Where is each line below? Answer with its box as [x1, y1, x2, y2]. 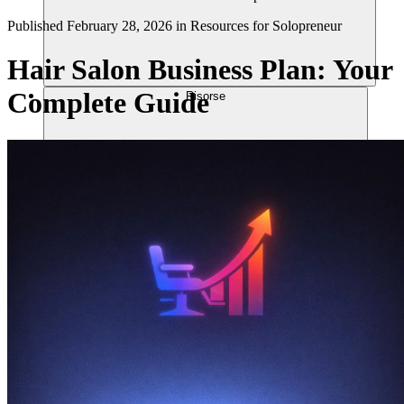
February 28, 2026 [67, 18, 172, 33]
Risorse [186, 88, 225, 103]
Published [7, 18, 63, 33]
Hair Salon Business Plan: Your [7, 53, 392, 87]
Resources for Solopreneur [190, 18, 342, 33]
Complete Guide [7, 87, 209, 120]
